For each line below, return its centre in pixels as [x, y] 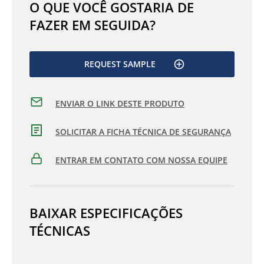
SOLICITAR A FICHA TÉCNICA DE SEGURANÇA [143, 131]
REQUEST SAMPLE [120, 64]
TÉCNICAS [60, 230]
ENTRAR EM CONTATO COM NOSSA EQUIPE [141, 160]
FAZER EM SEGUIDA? [93, 25]
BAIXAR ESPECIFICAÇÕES [106, 213]
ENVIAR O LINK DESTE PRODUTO [120, 103]
